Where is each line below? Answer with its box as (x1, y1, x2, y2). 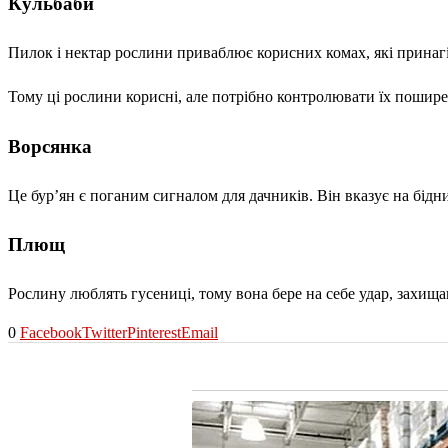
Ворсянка (8, 135, 92, 157)
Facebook (20, 323, 82, 341)
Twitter (82, 323, 127, 341)
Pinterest (127, 323, 181, 341)
